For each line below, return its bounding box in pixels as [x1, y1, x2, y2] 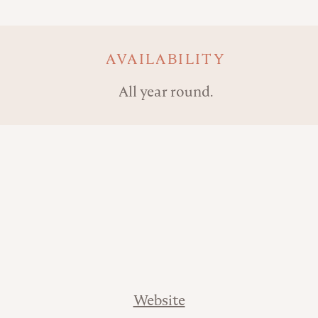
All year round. [118, 82, 213, 101]
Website [133, 290, 185, 309]
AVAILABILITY [106, 49, 226, 68]
